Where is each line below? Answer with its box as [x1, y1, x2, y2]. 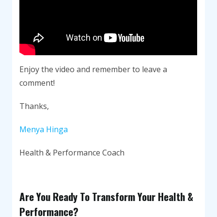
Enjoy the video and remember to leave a [19, 63, 168, 75]
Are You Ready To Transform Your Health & [19, 188, 194, 204]
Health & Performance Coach [19, 147, 125, 158]
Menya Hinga [19, 124, 68, 135]
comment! [19, 77, 55, 88]
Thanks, [19, 100, 49, 111]
